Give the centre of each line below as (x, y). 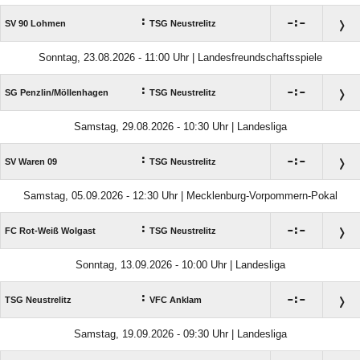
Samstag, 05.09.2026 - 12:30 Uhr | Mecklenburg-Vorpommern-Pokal (180, 196)
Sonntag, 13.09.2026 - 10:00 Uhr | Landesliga (180, 265)
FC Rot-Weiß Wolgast (50, 231)
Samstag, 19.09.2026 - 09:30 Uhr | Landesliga (180, 334)
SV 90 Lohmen (35, 24)
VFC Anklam (176, 300)
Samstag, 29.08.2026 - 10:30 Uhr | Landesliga (180, 127)
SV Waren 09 (31, 162)
